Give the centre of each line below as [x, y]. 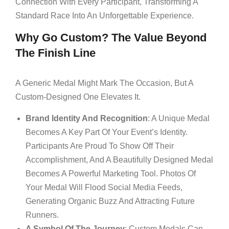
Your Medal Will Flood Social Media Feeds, [104, 187]
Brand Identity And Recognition [87, 118]
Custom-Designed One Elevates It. [78, 97]
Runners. [42, 215]
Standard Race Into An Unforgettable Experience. [105, 16]
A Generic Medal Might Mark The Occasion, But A [104, 83]
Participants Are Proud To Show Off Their [100, 146]
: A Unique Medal [179, 118]
